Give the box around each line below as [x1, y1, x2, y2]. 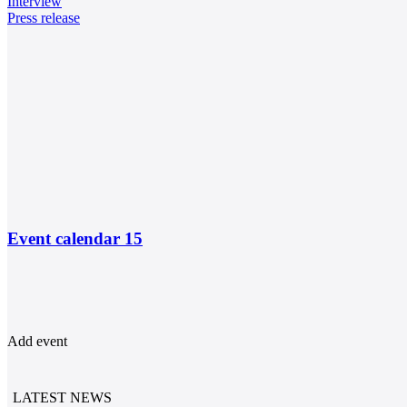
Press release [7, 10, 80, 26]
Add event [7, 333, 67, 349]
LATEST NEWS [12, 389, 112, 405]
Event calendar [7, 229, 124, 249]
